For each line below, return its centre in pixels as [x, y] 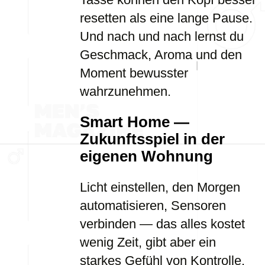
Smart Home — [135, 122]
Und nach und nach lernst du [162, 36]
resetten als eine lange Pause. [166, 18]
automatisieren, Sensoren [153, 206]
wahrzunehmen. [125, 91]
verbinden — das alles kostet [162, 224]
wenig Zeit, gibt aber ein [148, 242]
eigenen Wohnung [146, 156]
